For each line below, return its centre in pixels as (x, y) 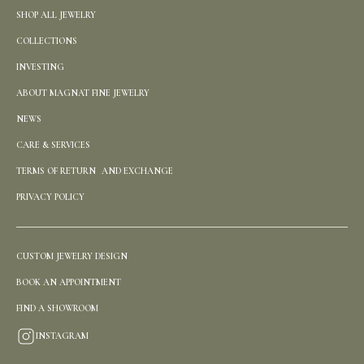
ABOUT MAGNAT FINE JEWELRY (83, 93)
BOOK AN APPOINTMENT (69, 282)
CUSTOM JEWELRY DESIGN (72, 256)
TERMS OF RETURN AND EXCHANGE (95, 171)
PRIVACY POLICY (50, 197)
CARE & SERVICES (53, 145)
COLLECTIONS (47, 41)
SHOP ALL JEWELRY (56, 15)
